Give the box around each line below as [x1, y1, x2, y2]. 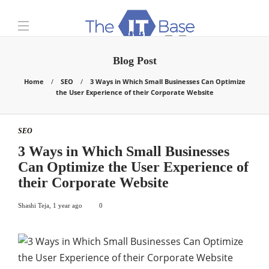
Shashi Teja [18, 202, 49, 209]
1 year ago [53, 202, 82, 209]
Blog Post [112, 55, 157, 67]
